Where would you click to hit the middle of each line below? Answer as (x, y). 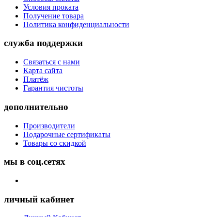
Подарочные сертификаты (67, 134)
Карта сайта (43, 71)
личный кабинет (39, 199)
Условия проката (51, 7)
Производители (49, 125)
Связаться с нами (52, 62)
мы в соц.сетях (35, 162)
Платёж (36, 79)
